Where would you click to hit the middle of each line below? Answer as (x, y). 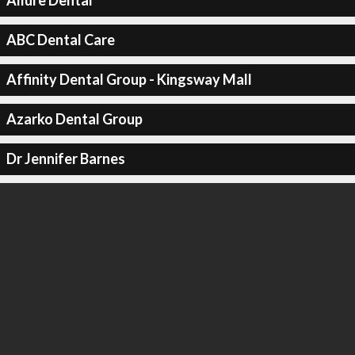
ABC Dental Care (60, 40)
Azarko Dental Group (74, 119)
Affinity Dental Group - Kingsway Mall (129, 79)
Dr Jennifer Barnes (65, 158)
